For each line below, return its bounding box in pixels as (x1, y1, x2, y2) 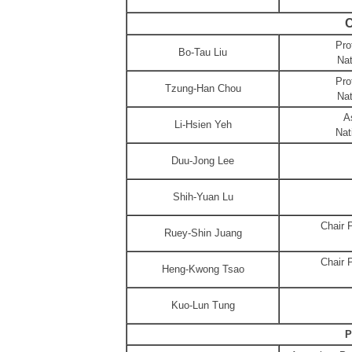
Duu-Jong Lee (171, 155, 234, 167)
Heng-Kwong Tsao (161, 263, 244, 275)
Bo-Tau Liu (178, 46, 227, 58)
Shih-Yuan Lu (172, 191, 233, 203)
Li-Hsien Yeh (174, 119, 232, 130)
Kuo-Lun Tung (170, 299, 235, 311)
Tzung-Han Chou (164, 82, 241, 94)
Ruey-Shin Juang (163, 227, 242, 239)
